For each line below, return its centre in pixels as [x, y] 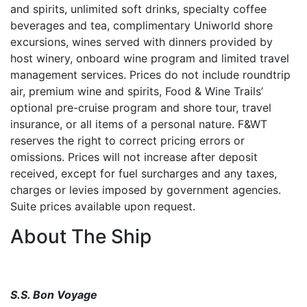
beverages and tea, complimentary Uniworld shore [142, 25]
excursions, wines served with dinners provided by [142, 42]
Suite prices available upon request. [103, 206]
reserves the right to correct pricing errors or [127, 140]
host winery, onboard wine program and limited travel [150, 58]
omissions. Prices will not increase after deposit [134, 157]
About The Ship [81, 236]
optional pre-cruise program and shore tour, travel [141, 108]
